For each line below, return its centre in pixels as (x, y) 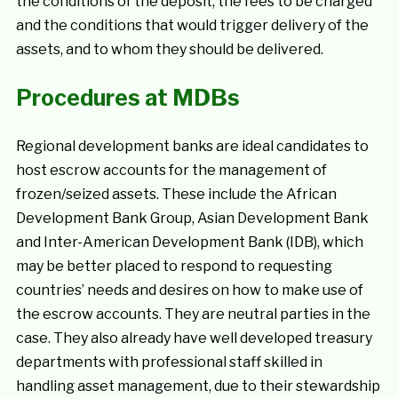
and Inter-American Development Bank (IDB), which (189, 242)
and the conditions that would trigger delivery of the (192, 25)
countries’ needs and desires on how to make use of (189, 290)
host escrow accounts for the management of (171, 170)
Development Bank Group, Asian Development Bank (192, 218)
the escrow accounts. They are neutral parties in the (193, 314)
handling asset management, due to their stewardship (198, 386)
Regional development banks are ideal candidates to (192, 146)
